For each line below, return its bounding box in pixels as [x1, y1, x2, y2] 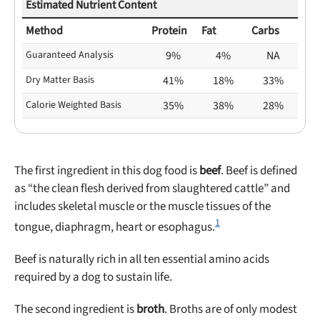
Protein [151, 23, 187, 39]
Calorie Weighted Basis [26, 98, 121, 112]
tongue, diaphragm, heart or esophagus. [14, 218, 215, 236]
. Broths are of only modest [164, 300, 297, 318]
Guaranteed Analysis [26, 48, 114, 62]
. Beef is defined [221, 162, 297, 179]
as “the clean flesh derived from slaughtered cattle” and [14, 180, 290, 197]
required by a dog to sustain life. [14, 268, 172, 286]
